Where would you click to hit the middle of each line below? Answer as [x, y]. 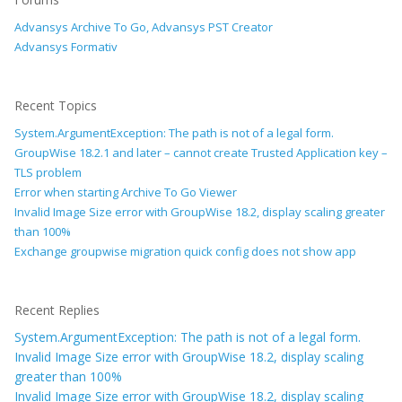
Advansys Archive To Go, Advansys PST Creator [144, 27]
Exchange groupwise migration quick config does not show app [185, 251]
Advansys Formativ [66, 47]
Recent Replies [57, 310]
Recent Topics [56, 105]
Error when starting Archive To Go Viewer [126, 192]
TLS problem [48, 172]
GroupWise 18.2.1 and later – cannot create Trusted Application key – [201, 153]
